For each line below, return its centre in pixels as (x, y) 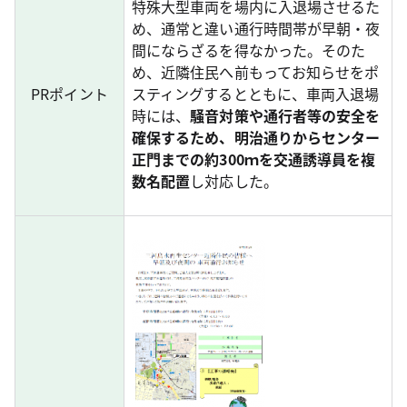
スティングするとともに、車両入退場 (256, 94)
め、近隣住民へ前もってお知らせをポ (256, 72)
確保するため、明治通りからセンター (256, 137)
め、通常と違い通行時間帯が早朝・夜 (256, 28)
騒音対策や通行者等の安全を (285, 115)
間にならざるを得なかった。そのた (249, 50)
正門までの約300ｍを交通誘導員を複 (254, 159)
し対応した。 (234, 181)
